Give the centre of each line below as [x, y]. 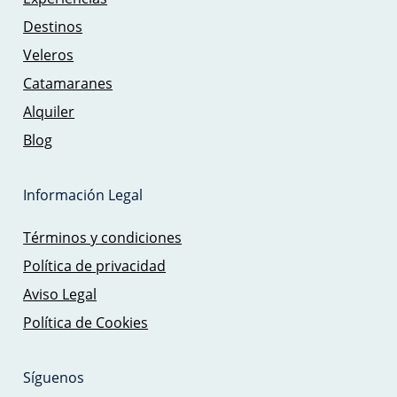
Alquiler [49, 112]
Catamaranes [68, 84]
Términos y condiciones [103, 238]
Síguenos [54, 378]
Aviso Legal [60, 295]
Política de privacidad [95, 266]
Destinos [53, 27]
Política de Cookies [86, 323]
